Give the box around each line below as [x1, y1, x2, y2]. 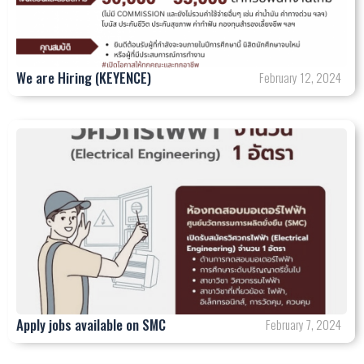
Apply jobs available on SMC [16, 314, 166, 335]
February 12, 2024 [259, 67, 341, 86]
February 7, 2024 [266, 314, 341, 333]
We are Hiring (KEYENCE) [16, 67, 151, 88]
